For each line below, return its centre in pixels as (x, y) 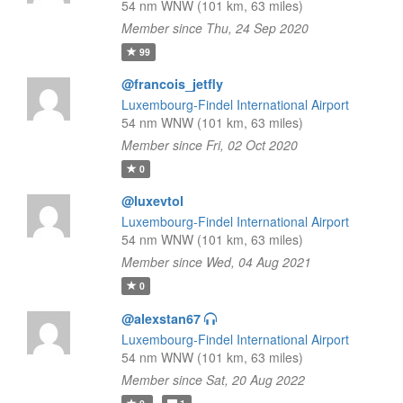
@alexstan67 (161, 318)
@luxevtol (152, 201)
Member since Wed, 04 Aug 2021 (216, 262)
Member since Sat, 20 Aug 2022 (213, 380)
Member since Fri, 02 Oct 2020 (209, 145)
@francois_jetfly (172, 84)
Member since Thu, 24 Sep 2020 (215, 28)
